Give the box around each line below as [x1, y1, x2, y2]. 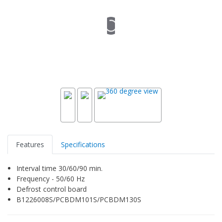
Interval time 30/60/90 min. [16, 163, 103, 173]
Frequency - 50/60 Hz [16, 173, 85, 183]
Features [16, 139, 44, 149]
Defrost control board [16, 184, 87, 194]
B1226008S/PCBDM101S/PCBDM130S [16, 194, 141, 204]
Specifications [61, 139, 105, 149]
